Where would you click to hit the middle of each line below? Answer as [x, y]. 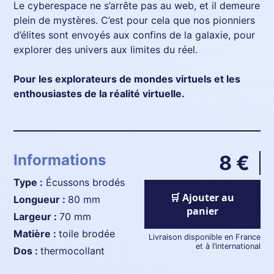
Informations [60, 160]
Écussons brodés [84, 182]
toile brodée [87, 233]
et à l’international [228, 246]
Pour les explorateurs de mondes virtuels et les [127, 79]
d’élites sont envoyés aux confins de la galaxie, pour [135, 35]
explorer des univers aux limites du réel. [106, 49]
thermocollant [73, 250]
